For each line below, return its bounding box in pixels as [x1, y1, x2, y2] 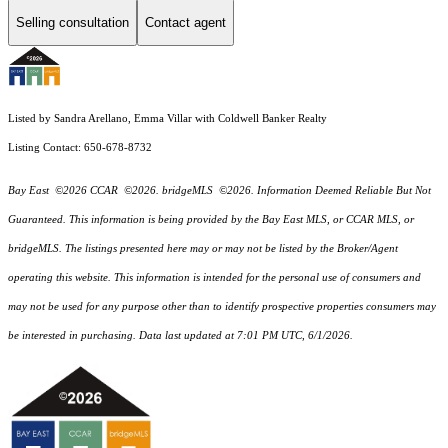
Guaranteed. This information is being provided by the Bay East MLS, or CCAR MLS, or [8, 214, 414, 226]
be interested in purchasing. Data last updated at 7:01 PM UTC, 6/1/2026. [8, 330, 353, 342]
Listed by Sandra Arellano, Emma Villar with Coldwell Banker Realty [8, 113, 327, 125]
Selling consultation [16, 14, 129, 30]
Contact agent [145, 14, 226, 30]
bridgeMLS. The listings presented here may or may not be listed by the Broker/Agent [8, 243, 398, 255]
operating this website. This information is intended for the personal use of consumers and [8, 272, 421, 284]
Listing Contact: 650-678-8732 [8, 142, 155, 154]
